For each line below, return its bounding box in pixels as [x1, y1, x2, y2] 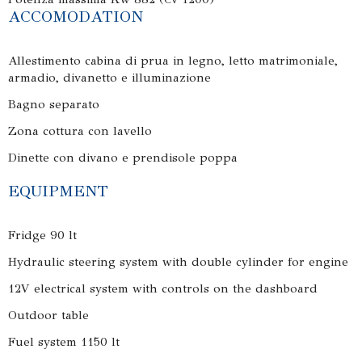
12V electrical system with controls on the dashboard [8, 281, 318, 296]
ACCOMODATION [8, 6, 143, 27]
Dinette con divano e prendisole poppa [8, 150, 241, 165]
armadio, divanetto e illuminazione [8, 70, 211, 85]
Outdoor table [8, 308, 89, 322]
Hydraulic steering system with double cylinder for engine [8, 255, 348, 269]
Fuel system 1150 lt [8, 335, 120, 349]
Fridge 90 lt [8, 228, 77, 242]
